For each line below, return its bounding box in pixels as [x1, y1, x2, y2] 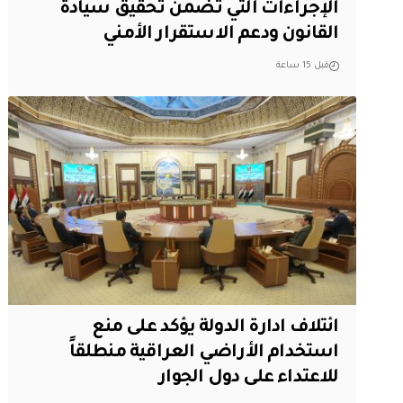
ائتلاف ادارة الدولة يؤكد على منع [92, 318, 339, 338]
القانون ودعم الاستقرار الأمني [103, 24, 339, 45]
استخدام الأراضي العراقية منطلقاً [68, 343, 339, 363]
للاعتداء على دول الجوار [158, 368, 339, 389]
